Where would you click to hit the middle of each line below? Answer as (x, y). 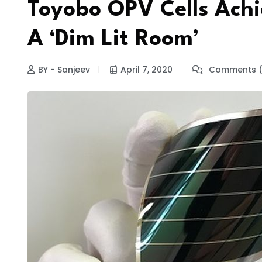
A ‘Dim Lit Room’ (113, 40)
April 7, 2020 (146, 69)
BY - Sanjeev (64, 69)
